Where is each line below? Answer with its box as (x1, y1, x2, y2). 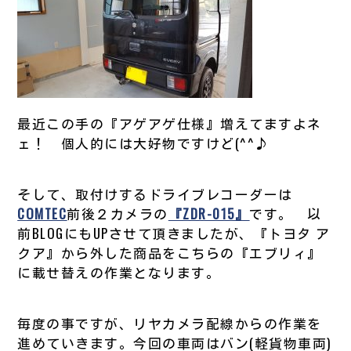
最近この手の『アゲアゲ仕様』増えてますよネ (17, 113, 322, 133)
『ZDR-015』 (168, 203, 250, 223)
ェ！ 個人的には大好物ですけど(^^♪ (17, 132, 270, 153)
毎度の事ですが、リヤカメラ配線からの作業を (17, 313, 322, 333)
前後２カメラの (67, 203, 168, 223)
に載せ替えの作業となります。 (17, 262, 221, 282)
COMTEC (17, 203, 67, 223)
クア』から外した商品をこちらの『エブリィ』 (17, 242, 322, 262)
